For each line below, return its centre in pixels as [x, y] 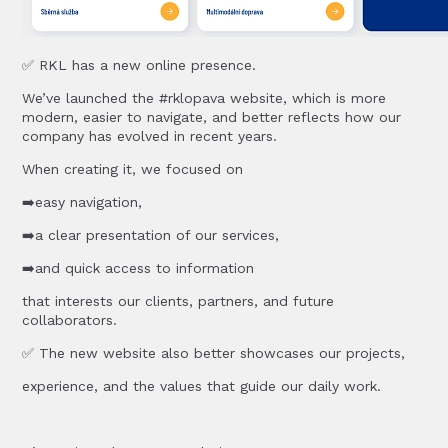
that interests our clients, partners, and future [178, 301]
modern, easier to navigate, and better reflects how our [212, 117]
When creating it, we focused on [133, 169]
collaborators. [70, 320]
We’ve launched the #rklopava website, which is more [204, 98]
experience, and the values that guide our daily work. [202, 386]
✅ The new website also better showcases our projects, [214, 353]
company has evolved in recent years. [150, 136]
